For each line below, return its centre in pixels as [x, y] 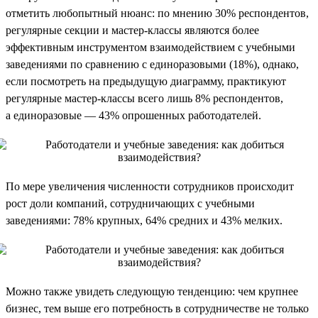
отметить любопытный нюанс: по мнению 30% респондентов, [157, 13]
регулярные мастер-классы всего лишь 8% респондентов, [144, 98]
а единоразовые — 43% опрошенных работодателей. [133, 115]
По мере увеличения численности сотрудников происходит [150, 186]
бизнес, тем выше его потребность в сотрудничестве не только [157, 308]
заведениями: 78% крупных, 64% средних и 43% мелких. [144, 220]
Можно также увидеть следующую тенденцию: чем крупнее [152, 291]
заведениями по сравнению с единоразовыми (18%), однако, [152, 64]
